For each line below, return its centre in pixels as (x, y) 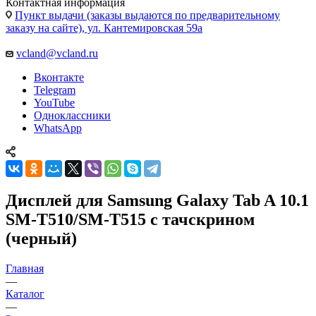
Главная (25, 268)
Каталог (25, 293)
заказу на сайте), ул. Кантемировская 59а (104, 28)
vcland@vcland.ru (57, 53)
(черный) (41, 238)
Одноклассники (72, 115)
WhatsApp (58, 128)
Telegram (55, 90)
